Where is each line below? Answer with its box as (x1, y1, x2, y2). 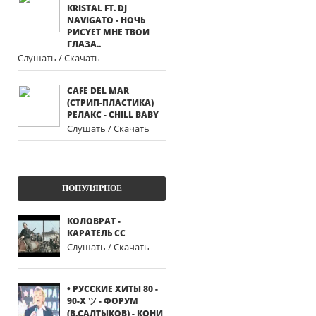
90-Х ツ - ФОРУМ (67, 295, 138, 307)
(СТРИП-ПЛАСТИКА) (67, 97, 154, 109)
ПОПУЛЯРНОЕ (61, 183, 122, 193)
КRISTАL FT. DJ (67, 2, 127, 14)
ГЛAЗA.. (67, 38, 101, 50)
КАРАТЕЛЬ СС (67, 227, 126, 239)
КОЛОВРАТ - (67, 215, 121, 227)
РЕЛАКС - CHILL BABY (67, 109, 159, 121)
